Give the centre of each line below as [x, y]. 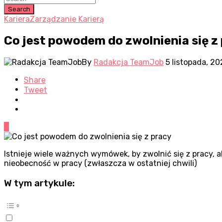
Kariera [17, 19]
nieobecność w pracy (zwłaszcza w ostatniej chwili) [100, 163]
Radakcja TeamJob [129, 62]
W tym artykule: [39, 183]
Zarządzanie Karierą [67, 19]
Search [19, 9]
